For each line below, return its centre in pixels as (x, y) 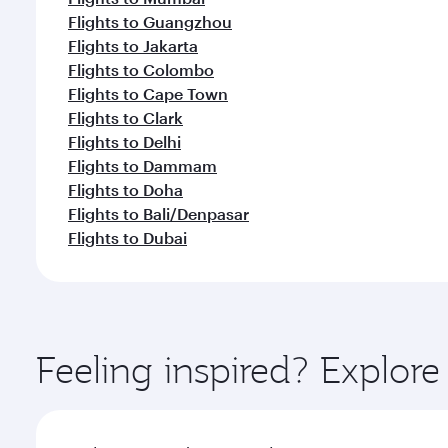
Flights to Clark (125, 117)
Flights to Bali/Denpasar (158, 213)
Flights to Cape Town (148, 93)
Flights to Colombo (141, 69)
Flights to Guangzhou (150, 21)
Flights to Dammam (142, 165)
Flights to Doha (125, 189)
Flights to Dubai (127, 237)
